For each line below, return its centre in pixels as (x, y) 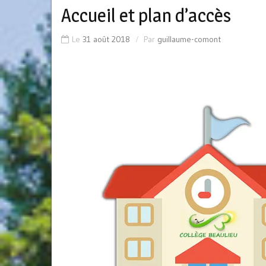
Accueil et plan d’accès (146, 15)
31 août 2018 (106, 39)
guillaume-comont (189, 39)
